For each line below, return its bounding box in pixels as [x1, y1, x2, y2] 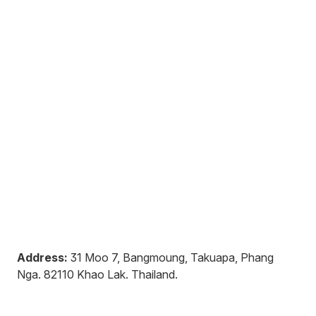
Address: [17, 250, 68, 265]
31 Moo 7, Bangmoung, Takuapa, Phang [71, 250, 274, 265]
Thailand [131, 267, 175, 281]
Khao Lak [77, 267, 126, 281]
